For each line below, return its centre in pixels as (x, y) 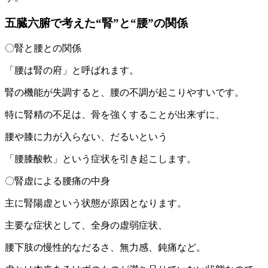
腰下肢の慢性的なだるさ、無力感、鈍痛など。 (105, 247)
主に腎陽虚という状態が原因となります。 (96, 203)
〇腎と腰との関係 (43, 48)
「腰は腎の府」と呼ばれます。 (72, 70)
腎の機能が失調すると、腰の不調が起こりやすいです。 (124, 92)
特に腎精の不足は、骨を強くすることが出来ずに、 (115, 114)
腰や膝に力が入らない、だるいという (86, 136)
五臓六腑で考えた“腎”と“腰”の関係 (96, 23)
